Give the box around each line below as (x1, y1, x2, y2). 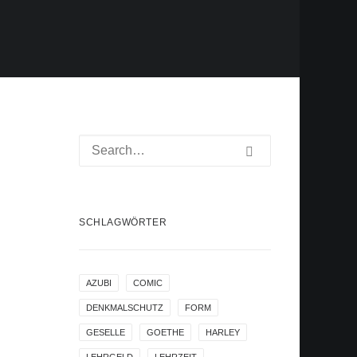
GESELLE (86, 328, 125, 337)
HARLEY (206, 328, 240, 337)
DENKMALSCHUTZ (86, 303, 163, 312)
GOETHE (147, 328, 184, 337)
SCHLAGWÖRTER (79, 217, 167, 228)
